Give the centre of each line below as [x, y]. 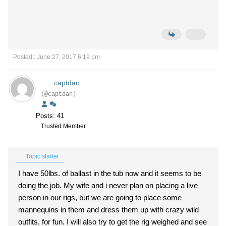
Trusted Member [63, 126]
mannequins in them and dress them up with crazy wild [108, 210]
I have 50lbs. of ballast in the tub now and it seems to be [110, 173]
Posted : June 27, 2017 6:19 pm [56, 57]
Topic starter [42, 156]
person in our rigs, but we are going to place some [100, 197]
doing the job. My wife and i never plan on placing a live [108, 185]
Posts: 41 [50, 116]
